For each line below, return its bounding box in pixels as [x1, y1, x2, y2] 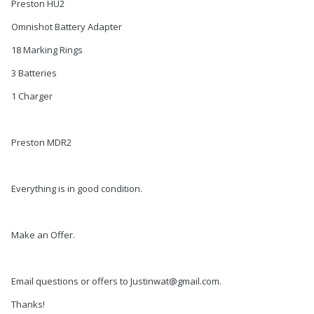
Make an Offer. [11, 228, 75, 241]
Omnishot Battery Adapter [11, 20, 122, 33]
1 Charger [11, 89, 53, 102]
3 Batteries [11, 66, 57, 79]
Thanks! [11, 297, 45, 310]
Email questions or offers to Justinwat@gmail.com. [11, 274, 221, 287]
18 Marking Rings [11, 43, 83, 56]
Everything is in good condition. [11, 182, 142, 195]
